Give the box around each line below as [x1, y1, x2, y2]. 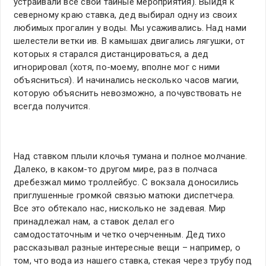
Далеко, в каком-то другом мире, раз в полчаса [14, 164, 218, 175]
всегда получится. [14, 101, 90, 112]
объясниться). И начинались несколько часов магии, [14, 75, 239, 86]
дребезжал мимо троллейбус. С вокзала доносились [14, 177, 239, 188]
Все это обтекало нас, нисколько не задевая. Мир [14, 203, 226, 214]
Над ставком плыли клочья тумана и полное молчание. [14, 151, 248, 162]
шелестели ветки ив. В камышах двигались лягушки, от [14, 36, 245, 47]
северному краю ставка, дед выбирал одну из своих [14, 9, 237, 21]
